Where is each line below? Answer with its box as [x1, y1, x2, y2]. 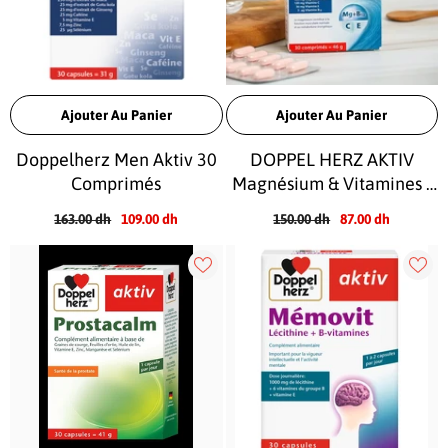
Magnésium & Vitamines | [232, 172, 432, 194]
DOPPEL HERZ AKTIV [249, 148, 414, 170]
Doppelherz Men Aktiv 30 [15, 148, 217, 170]
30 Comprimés [274, 196, 389, 218]
